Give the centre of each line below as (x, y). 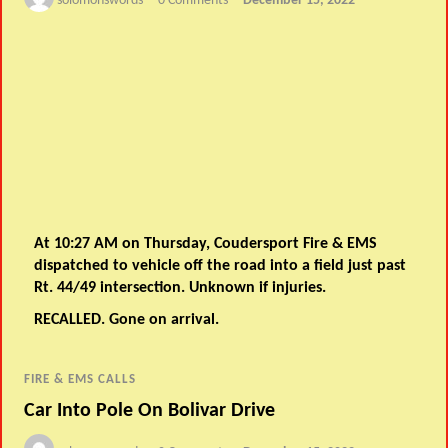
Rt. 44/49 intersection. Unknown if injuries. (180, 287)
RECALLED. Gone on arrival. (127, 319)
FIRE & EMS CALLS (80, 380)
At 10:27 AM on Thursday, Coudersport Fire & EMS (206, 243)
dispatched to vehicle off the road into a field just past (220, 265)
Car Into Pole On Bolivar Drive (150, 410)
